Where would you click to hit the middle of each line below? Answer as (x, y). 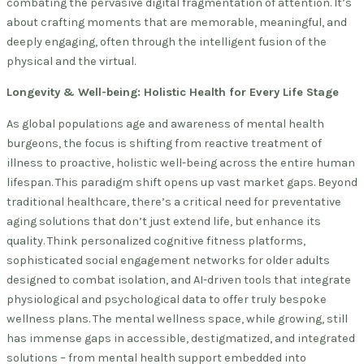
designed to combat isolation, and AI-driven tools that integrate (179, 279)
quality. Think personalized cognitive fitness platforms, (156, 240)
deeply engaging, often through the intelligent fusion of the (167, 41)
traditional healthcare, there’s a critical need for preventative (174, 201)
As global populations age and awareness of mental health (165, 123)
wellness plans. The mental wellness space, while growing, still (177, 318)
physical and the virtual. (71, 61)
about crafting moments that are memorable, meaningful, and (177, 22)
